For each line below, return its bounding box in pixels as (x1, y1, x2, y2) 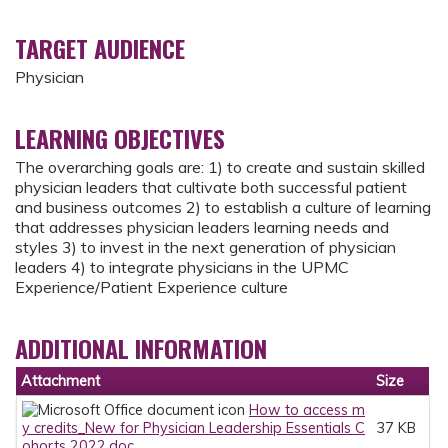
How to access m (249, 401, 365, 420)
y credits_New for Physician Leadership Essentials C (22, 419, 365, 438)
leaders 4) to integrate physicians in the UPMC (15, 257, 349, 278)
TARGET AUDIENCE (15, 30, 185, 67)
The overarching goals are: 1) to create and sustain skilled (15, 157, 425, 178)
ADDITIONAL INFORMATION (15, 330, 267, 367)
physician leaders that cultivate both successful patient (15, 177, 407, 198)
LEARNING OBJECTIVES (15, 120, 225, 157)
